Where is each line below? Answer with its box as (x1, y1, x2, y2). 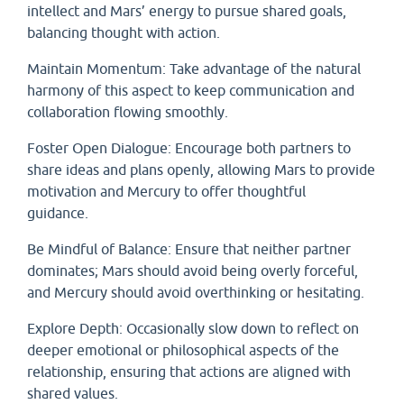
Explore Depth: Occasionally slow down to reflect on (27, 320, 359, 336)
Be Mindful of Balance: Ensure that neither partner (27, 241, 351, 257)
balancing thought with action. (27, 24, 227, 41)
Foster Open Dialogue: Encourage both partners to (27, 140, 351, 156)
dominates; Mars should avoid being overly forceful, (27, 262, 358, 279)
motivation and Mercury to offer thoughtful (27, 183, 306, 199)
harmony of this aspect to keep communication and (27, 82, 354, 98)
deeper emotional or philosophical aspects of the (27, 342, 339, 358)
